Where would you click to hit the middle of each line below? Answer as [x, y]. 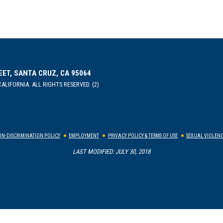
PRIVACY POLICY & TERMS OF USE [143, 135]
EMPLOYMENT [84, 135]
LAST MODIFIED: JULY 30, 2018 [111, 151]
